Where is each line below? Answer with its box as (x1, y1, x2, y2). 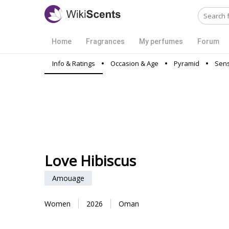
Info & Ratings (52, 59, 95, 68)
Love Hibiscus (44, 151, 136, 170)
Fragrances (86, 37, 125, 45)
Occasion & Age (110, 59, 158, 68)
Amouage (52, 173, 84, 183)
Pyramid (174, 59, 199, 68)
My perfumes (139, 37, 183, 45)
